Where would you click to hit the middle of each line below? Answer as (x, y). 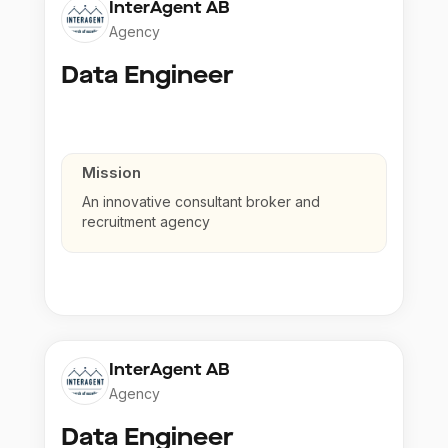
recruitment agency (146, 222)
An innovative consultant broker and (201, 202)
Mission (111, 173)
